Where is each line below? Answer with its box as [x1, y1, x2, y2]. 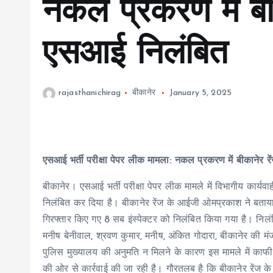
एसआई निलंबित [43, 38, 229, 72]
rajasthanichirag [58, 88, 121, 97]
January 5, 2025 [169, 88, 232, 97]
